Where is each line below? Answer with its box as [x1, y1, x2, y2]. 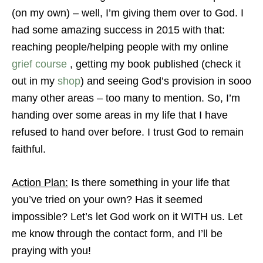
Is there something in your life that [68, 177, 230, 188]
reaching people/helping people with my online [12, 41, 228, 53]
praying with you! [12, 245, 91, 257]
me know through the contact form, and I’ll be [12, 228, 222, 240]
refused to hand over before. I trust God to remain [12, 126, 244, 138]
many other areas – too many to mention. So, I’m [12, 92, 240, 104]
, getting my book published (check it [70, 58, 241, 70]
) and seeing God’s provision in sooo [80, 75, 251, 87]
